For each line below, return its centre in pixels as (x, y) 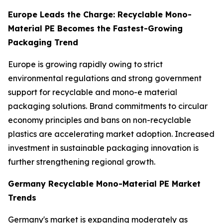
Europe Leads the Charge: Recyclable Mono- (100, 15)
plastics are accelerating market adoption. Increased (111, 134)
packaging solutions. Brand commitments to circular (108, 106)
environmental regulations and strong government (105, 78)
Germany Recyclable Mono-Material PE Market (104, 184)
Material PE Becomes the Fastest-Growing (95, 29)
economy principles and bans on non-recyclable (100, 120)
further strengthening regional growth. (82, 162)
